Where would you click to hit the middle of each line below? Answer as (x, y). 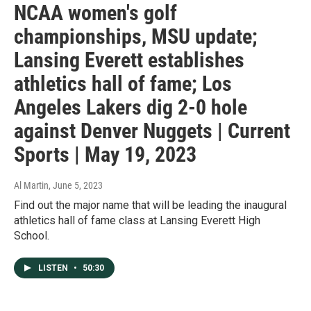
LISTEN (54, 268)
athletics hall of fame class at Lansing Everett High (137, 221)
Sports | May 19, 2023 (105, 155)
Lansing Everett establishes (129, 60)
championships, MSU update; (136, 37)
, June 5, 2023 (76, 186)
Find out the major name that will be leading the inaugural (150, 205)
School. (32, 236)
